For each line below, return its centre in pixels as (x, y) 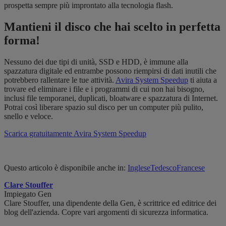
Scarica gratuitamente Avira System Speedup (75, 134)
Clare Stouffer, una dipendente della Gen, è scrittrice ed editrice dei (110, 203)
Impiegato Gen (28, 194)
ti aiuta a (203, 80)
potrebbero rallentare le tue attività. (60, 80)
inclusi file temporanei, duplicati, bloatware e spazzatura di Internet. (111, 98)
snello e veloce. (30, 117)
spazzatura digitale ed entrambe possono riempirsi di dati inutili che (110, 71)
